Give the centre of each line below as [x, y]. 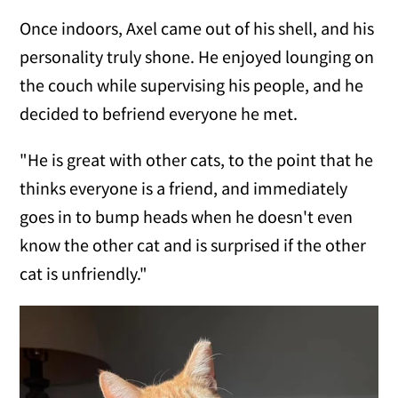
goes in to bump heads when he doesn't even [187, 216]
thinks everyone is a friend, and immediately [184, 188]
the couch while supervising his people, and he [192, 85]
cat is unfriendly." [84, 273]
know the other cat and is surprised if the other [193, 245]
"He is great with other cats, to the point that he [197, 159]
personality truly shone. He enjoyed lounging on [197, 56]
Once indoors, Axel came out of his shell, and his [197, 28]
